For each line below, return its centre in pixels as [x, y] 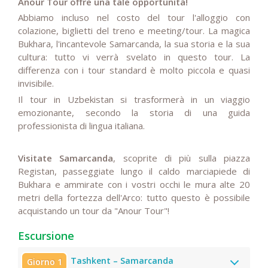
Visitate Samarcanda [66, 158]
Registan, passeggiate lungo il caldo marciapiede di [134, 171]
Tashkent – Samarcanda [122, 261]
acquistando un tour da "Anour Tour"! [94, 210]
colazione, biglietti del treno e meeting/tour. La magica [134, 31]
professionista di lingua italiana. [83, 126]
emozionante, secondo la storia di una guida [134, 113]
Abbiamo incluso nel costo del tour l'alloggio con [134, 18]
